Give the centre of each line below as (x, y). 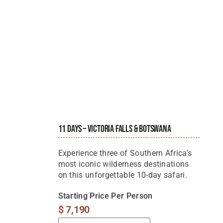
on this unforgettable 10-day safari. (123, 175)
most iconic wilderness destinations (123, 164)
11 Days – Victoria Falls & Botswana (114, 129)
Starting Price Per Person (105, 196)
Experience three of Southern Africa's (125, 153)
